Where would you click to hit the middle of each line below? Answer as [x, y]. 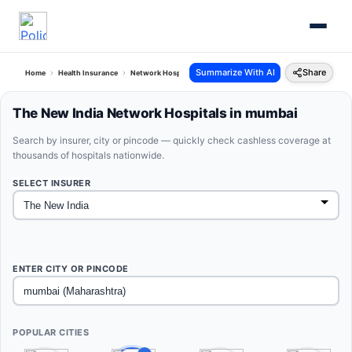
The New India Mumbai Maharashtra [271, 73]
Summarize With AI [235, 72]
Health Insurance [88, 73]
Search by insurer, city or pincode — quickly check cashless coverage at [172, 140]
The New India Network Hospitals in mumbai [155, 113]
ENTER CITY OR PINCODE [71, 269]
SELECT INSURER [51, 183]
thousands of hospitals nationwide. [88, 155]
